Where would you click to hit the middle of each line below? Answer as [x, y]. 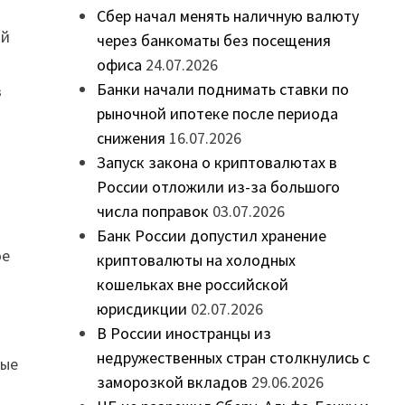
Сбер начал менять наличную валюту [227, 16]
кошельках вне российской [192, 285]
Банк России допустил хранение [211, 236]
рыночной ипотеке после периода [217, 114]
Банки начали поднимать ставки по [222, 89]
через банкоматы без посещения [213, 41]
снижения [131, 138]
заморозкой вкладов [172, 382]
